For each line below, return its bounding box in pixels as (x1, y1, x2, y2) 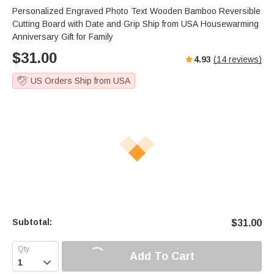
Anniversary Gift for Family (12, 32, 113, 42)
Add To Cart (129, 250, 194, 262)
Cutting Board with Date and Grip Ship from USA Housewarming (12, 19, 259, 29)
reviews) (226, 54, 262, 65)
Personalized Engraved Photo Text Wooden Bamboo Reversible (12, 6, 261, 17)
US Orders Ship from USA (31, 76, 130, 86)
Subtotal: (12, 217, 52, 228)
